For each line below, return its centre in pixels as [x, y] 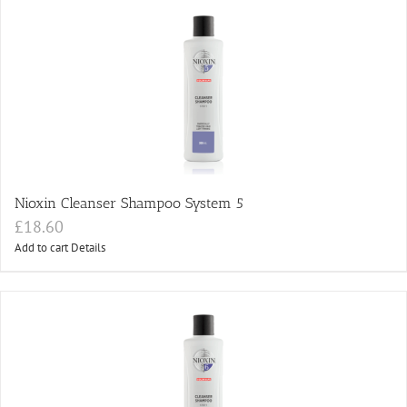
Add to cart [41, 248]
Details [88, 248]
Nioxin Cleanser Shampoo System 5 [129, 203]
